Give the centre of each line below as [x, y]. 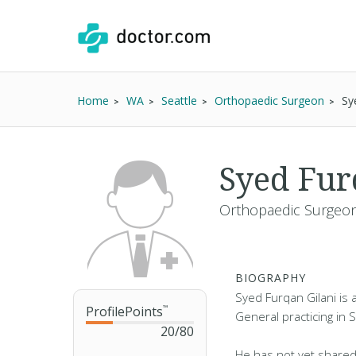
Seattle [179, 101]
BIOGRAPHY [271, 278]
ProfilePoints [124, 311]
